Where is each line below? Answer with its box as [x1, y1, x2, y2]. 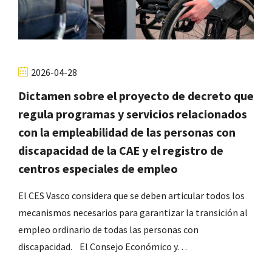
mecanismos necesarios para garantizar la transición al [18, 206, 248, 219]
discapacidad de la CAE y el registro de [18, 143, 223, 158]
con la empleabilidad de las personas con [18, 124, 236, 140]
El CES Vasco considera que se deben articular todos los [18, 189, 245, 202]
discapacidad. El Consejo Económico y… [18, 240, 187, 253]
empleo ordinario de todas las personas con [18, 223, 199, 236]
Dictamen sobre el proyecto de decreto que [18, 88, 254, 104]
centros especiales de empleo [18, 161, 178, 177]
